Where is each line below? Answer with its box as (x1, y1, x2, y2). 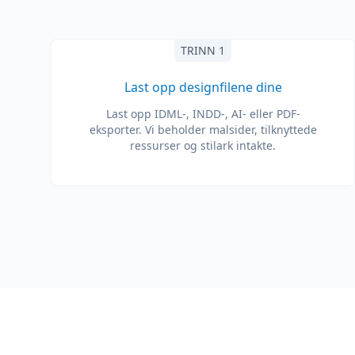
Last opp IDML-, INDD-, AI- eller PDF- (105, 106, 300, 121)
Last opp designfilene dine (124, 78, 282, 96)
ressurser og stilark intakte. (130, 138, 276, 153)
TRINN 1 (181, 43, 225, 58)
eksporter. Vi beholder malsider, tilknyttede (89, 122, 317, 137)
